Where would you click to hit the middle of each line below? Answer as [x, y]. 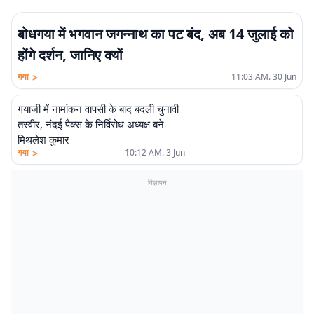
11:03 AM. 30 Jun [264, 77]
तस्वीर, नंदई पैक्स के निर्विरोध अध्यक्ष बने [91, 124]
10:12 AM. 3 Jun [155, 152]
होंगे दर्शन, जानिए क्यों [70, 55]
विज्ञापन [157, 182]
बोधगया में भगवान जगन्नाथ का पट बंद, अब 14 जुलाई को [156, 34]
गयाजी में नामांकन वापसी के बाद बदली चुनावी [98, 109]
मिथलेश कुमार [43, 139]
